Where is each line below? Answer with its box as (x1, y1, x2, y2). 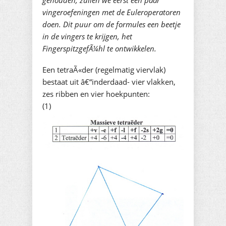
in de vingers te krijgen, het (42, 31, 132, 41)
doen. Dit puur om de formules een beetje (42, 19, 181, 29)
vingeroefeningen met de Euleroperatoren (42, 7, 181, 17)
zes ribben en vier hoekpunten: (42, 89, 150, 99)
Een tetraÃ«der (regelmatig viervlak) (42, 65, 165, 75)
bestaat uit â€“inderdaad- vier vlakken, (42, 77, 176, 87)
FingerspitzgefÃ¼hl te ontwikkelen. (42, 43, 156, 53)
